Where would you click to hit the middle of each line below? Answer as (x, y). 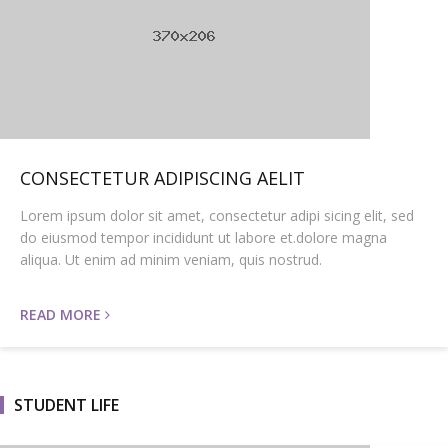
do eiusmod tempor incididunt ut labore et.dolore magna (203, 237)
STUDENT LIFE (66, 405)
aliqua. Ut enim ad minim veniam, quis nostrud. (171, 259)
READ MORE (62, 314)
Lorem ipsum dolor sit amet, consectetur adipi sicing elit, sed (217, 215)
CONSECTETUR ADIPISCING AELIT (162, 178)
